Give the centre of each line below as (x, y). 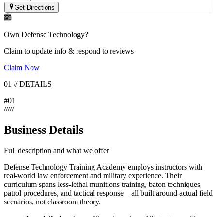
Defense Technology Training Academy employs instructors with (103, 167)
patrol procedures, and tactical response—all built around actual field (108, 193)
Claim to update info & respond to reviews (69, 51)
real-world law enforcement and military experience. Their (93, 175)
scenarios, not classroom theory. (52, 201)
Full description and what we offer (56, 150)
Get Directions (35, 7)
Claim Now (22, 67)
